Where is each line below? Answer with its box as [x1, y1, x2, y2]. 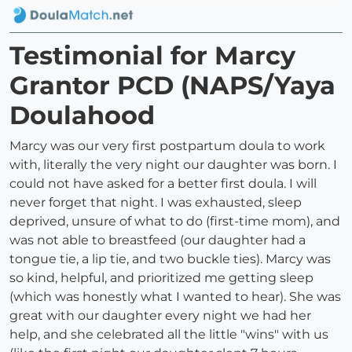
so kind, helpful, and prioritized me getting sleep [9, 270, 313, 286]
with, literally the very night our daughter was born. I [9, 157, 337, 173]
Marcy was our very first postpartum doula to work [9, 138, 325, 154]
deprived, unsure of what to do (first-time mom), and [9, 214, 340, 229]
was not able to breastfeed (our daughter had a [9, 233, 306, 248]
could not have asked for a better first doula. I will [9, 176, 317, 192]
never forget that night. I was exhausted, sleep [9, 195, 302, 211]
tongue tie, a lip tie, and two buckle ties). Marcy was [9, 251, 331, 267]
